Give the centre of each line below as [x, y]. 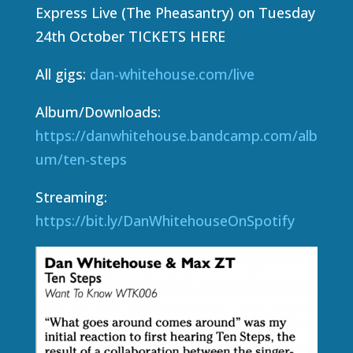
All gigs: [62, 74]
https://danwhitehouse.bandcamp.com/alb [176, 136]
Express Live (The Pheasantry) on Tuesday [175, 13]
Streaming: [71, 197]
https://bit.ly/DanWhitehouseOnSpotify [165, 221]
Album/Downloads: [98, 112]
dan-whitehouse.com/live [172, 74]
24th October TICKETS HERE [130, 37]
